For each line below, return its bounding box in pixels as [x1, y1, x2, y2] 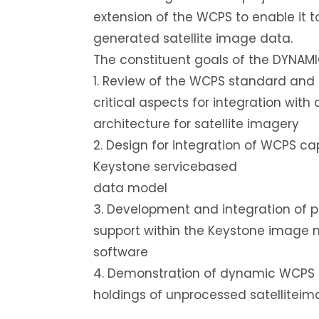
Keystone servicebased [93, 157, 237, 175]
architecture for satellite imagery [93, 115, 299, 132]
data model [93, 179, 167, 197]
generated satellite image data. [93, 29, 293, 47]
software [93, 243, 148, 261]
